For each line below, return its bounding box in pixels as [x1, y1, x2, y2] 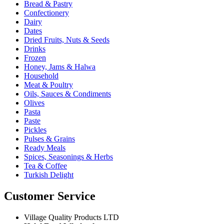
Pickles [24, 125, 46, 134]
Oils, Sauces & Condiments [24, 89, 111, 98]
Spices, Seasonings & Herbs [24, 152, 113, 161]
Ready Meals [24, 143, 65, 152]
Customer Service [4, 189, 95, 202]
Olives [24, 98, 44, 107]
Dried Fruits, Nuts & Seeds [24, 35, 109, 44]
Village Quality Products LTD [24, 212, 119, 221]
